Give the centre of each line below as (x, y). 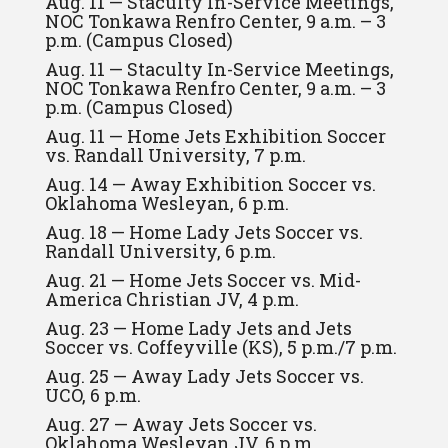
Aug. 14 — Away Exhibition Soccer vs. (210, 184)
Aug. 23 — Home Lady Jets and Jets (198, 328)
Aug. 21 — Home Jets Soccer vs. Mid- (202, 280)
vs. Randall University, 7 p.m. (175, 155)
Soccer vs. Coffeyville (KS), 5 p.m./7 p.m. (220, 347)
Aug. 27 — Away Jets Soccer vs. (180, 424)
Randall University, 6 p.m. (160, 251)
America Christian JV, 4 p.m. (171, 299)
